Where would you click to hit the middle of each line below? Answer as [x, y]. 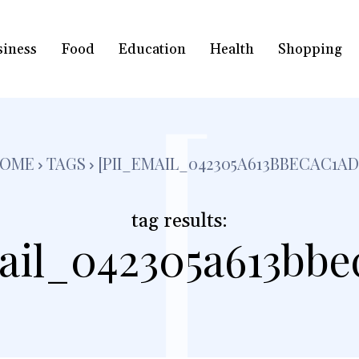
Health [232, 49]
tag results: [179, 222]
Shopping [310, 49]
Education [152, 49]
